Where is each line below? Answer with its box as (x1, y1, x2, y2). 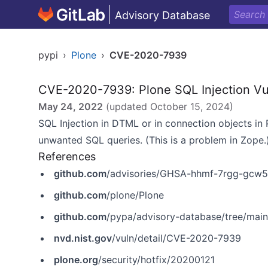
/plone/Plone (106, 189, 164, 201)
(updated (103, 100, 150, 112)
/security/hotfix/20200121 (98, 254, 215, 266)
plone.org (54, 254, 98, 266)
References (38, 150, 96, 163)
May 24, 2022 (38, 100, 103, 112)
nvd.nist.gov (54, 232, 112, 244)
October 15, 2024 (150, 100, 230, 112)
